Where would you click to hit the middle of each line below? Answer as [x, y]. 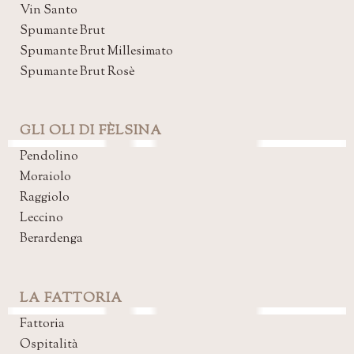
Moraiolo [45, 177]
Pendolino [49, 156]
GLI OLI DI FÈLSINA [91, 131]
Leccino [41, 218]
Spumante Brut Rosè [77, 72]
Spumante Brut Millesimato [96, 51]
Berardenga [51, 239]
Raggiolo [45, 198]
